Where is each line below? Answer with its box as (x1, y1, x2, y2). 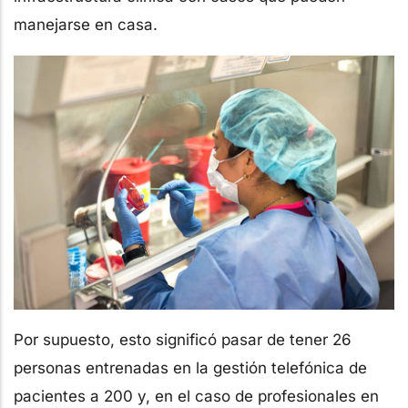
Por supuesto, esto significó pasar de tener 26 (14, 330, 352, 349)
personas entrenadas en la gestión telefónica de (14, 358, 367, 377)
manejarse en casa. (14, 15, 158, 34)
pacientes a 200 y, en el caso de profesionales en (14, 386, 379, 405)
